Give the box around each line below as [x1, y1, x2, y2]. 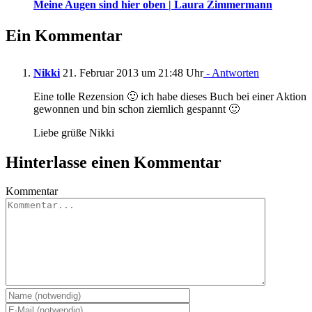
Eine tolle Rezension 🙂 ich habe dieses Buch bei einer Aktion [33, 90, 306, 102]
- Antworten [203, 66, 259, 79]
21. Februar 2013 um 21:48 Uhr [60, 66, 203, 79]
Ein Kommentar [6, 26, 123, 45]
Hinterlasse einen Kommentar [6, 153, 221, 171]
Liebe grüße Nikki [33, 126, 114, 139]
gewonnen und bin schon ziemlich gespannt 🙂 [33, 102, 240, 115]
